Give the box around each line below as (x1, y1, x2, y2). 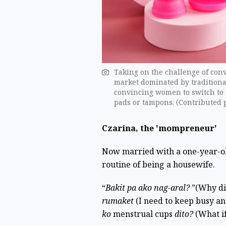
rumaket (101, 195, 136, 207)
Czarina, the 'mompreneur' (101, 123, 217, 134)
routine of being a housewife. (101, 159, 215, 171)
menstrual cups (112, 208, 175, 220)
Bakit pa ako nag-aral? (105, 182, 192, 194)
